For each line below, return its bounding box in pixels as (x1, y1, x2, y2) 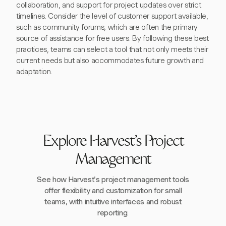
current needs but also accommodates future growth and (16, 56, 204, 65)
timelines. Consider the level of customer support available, (16, 12, 208, 21)
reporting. (97, 208, 129, 217)
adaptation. (16, 67, 52, 76)
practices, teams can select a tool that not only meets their (16, 45, 208, 54)
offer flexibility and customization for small (44, 186, 182, 195)
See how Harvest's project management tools (37, 175, 189, 184)
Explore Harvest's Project (42, 135, 184, 150)
